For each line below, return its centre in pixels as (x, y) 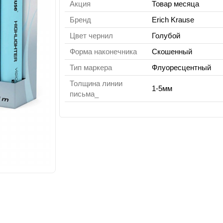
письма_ (84, 94)
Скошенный (172, 52)
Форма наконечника (104, 52)
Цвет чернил (92, 36)
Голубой (166, 36)
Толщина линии (96, 83)
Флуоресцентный (182, 67)
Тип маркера (91, 67)
